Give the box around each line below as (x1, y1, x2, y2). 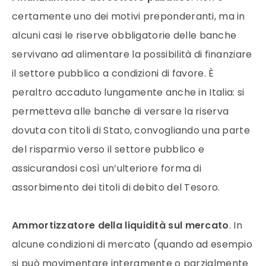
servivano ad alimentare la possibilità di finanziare (12, 47, 252, 61)
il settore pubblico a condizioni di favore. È (12, 66, 214, 80)
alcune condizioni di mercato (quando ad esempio (12, 237, 253, 251)
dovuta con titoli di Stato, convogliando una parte (12, 123, 250, 137)
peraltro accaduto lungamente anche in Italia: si (12, 85, 245, 99)
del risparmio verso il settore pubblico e (12, 142, 205, 156)
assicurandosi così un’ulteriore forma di (12, 161, 201, 175)
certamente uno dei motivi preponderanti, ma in (12, 9, 245, 23)
